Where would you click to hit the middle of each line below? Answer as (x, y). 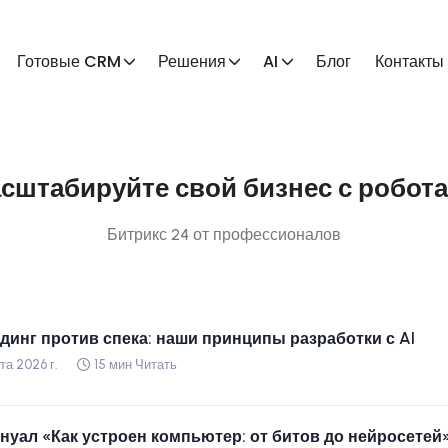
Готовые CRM (69, 61)
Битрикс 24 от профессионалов (224, 234)
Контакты (409, 61)
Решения (192, 61)
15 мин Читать (135, 364)
